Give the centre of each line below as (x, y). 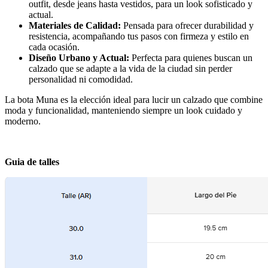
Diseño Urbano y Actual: (79, 58)
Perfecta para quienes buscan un (191, 58)
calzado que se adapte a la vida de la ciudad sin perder (130, 69)
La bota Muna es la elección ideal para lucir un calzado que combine (134, 100)
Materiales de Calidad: (75, 26)
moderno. (23, 121)
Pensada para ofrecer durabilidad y (187, 26)
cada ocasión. (54, 47)
